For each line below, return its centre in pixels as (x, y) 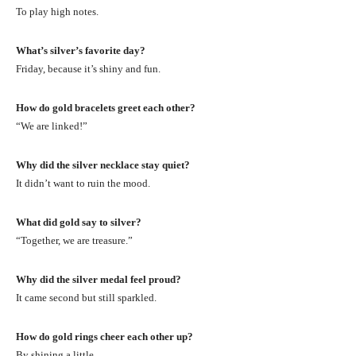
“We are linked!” (52, 126)
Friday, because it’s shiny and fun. (88, 68)
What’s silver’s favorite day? (81, 50)
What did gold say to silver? (79, 222)
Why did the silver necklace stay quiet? (103, 164)
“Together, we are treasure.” (74, 240)
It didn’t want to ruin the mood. (83, 183)
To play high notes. (57, 11)
